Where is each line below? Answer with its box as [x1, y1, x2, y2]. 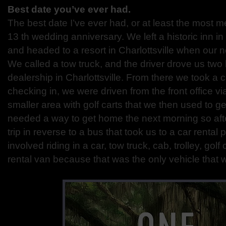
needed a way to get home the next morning [8, 113, 201, 124]
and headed [8, 45, 63, 55]
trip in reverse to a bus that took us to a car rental [8, 127, 220, 137]
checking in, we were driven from [8, 86, 152, 96]
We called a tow [8, 59, 79, 69]
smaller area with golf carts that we [8, 99, 159, 110]
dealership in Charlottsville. [8, 72, 126, 83]
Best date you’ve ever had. [8, 4, 131, 15]
